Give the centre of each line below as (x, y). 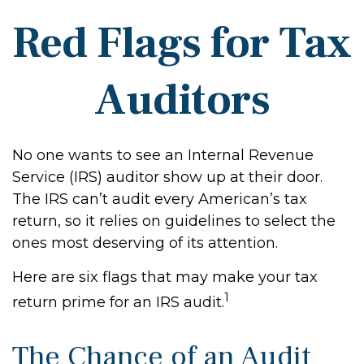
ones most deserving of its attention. (145, 243)
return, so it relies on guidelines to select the (174, 221)
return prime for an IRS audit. (118, 302)
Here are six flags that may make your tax (165, 277)
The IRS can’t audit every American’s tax (160, 199)
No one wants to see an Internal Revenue (163, 155)
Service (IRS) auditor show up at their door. (167, 177)
